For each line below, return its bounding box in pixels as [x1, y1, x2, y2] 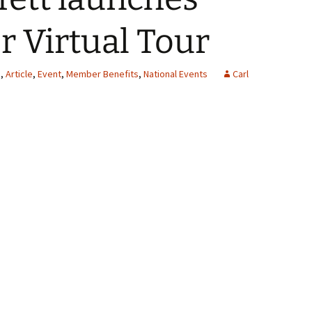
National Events [143, 68, 208, 80]
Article [6, 68, 33, 80]
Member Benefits [66, 68, 139, 80]
